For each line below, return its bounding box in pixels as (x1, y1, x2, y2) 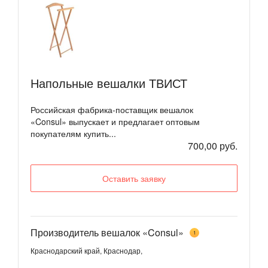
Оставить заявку (102, 172, 166, 184)
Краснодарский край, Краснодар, (31, 245, 142, 256)
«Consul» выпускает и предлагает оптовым (31, 115, 200, 127)
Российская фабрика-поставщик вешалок (31, 103, 193, 115)
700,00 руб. (188, 138, 237, 153)
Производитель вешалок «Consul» (31, 226, 184, 240)
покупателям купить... (31, 127, 116, 139)
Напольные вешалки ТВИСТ (31, 74, 187, 92)
